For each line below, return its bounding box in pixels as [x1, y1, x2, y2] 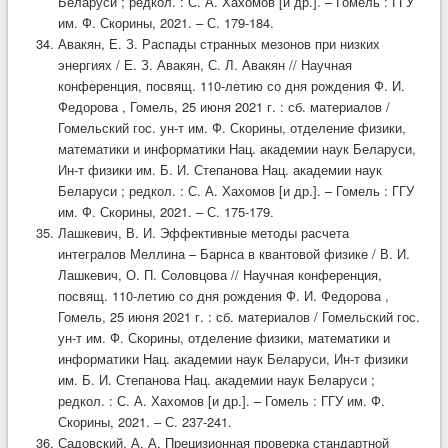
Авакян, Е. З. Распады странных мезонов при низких [57, 33, 380, 53]
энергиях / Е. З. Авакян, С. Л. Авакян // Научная [57, 54, 352, 74]
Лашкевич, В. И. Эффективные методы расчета [57, 222, 349, 242]
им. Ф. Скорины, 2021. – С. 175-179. [57, 201, 274, 221]
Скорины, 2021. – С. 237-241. [57, 411, 232, 431]
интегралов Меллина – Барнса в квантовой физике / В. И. [57, 243, 410, 263]
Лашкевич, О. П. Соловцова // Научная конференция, [57, 264, 382, 284]
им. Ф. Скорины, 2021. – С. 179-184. [57, 12, 274, 32]
